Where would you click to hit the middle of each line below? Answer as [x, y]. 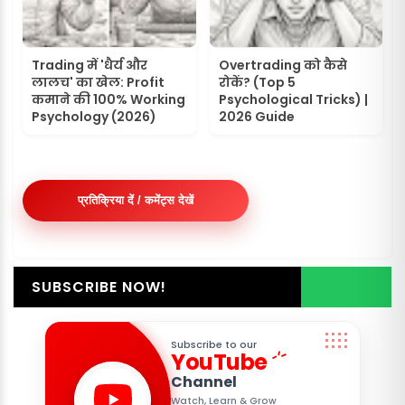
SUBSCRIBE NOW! [99, 287]
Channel [204, 382]
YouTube [219, 363]
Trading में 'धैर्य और [89, 66]
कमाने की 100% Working [108, 100]
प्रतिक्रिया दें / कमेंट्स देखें [136, 201]
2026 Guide [256, 117]
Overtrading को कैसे [283, 66]
